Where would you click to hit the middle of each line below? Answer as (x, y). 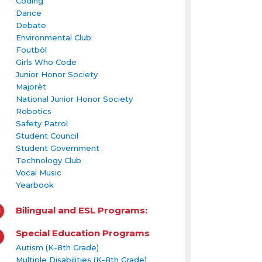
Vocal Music (38, 173)
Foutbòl (31, 50)
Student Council (47, 136)
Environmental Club (53, 38)
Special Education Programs (82, 233)
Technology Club (48, 161)
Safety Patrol (42, 124)
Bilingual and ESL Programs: (81, 211)
